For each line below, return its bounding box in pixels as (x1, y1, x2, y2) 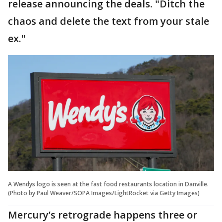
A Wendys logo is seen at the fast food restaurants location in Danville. (8, 179, 209, 188)
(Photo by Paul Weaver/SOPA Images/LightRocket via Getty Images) (8, 188, 200, 197)
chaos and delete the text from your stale (8, 14, 209, 28)
